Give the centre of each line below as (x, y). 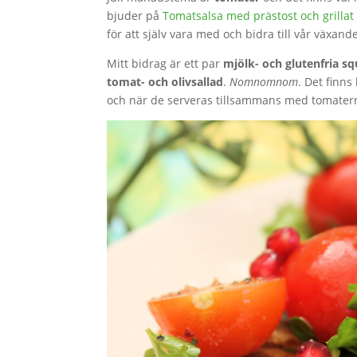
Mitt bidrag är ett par (165, 63)
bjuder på (135, 16)
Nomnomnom (264, 82)
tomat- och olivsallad (165, 82)
